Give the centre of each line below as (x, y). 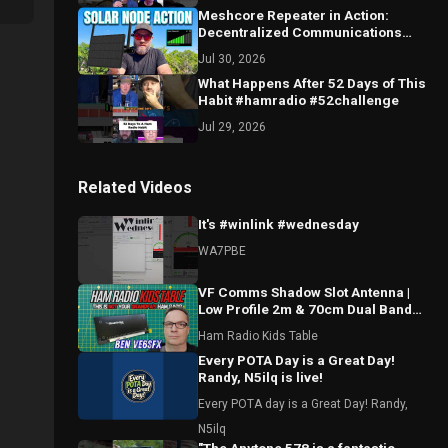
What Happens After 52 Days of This (312, 83)
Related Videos (135, 187)
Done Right (233, 49)
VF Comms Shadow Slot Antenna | (304, 292)
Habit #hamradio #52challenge (298, 100)
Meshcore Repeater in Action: (293, 15)
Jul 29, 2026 (232, 127)
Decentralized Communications (300, 32)
